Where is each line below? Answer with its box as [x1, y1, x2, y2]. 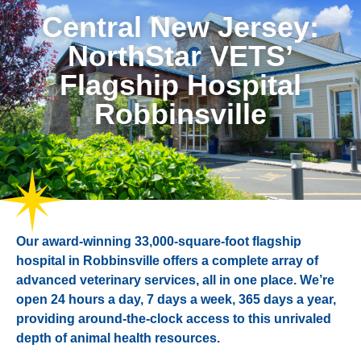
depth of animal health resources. [16, 331, 220, 346]
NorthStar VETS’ [68, 39, 293, 73]
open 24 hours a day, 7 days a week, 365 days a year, [16, 293, 336, 307]
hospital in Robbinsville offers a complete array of [16, 254, 318, 268]
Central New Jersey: [42, 10, 319, 44]
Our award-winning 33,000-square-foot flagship [16, 234, 301, 249]
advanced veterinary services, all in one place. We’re [16, 273, 334, 288]
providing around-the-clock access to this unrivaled [16, 312, 331, 326]
